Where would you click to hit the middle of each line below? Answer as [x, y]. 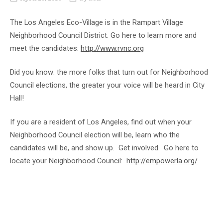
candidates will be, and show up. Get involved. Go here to [104, 148]
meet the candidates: [45, 48]
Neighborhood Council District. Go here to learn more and [103, 35]
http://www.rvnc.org [112, 48]
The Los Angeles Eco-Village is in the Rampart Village [97, 22]
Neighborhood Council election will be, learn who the [95, 135]
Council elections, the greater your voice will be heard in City [107, 85]
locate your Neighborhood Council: [68, 161]
